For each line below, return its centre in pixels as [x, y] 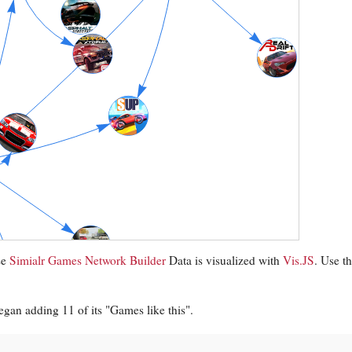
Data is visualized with [224, 260]
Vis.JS [299, 260]
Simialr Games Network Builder [88, 260]
